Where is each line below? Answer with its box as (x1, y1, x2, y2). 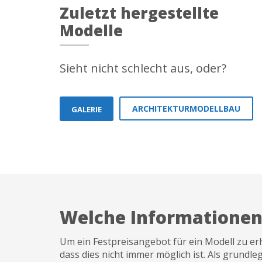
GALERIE (71, 104, 102, 115)
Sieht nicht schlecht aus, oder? (60, 60, 226, 76)
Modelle (60, 20, 123, 41)
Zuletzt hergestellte (60, 2, 219, 23)
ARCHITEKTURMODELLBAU (132, 103, 240, 115)
